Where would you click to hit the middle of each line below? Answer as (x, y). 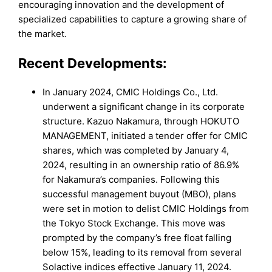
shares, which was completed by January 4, (136, 150)
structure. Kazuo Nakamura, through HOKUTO (141, 121)
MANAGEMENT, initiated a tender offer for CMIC (145, 135)
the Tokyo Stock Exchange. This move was (134, 223)
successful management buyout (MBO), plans (140, 194)
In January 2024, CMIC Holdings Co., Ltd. (131, 92)
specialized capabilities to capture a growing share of (133, 19)
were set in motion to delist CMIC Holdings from (146, 208)
